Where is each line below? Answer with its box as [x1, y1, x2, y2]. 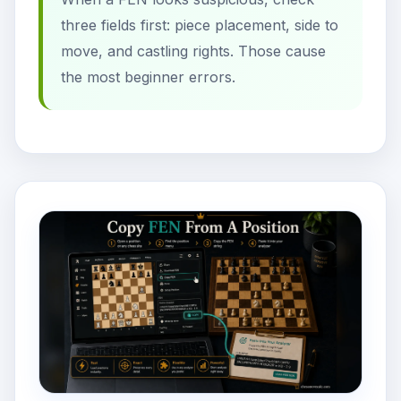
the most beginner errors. [61, 68, 235, 87]
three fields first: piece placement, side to [61, 16, 338, 35]
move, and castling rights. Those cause [61, 42, 326, 61]
